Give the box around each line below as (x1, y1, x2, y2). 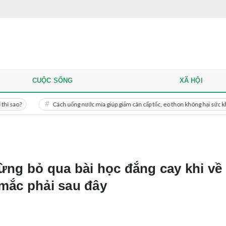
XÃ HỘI (179, 77, 203, 84)
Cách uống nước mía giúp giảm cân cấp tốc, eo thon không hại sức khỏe (17, 100, 200, 108)
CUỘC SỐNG (32, 77, 73, 84)
